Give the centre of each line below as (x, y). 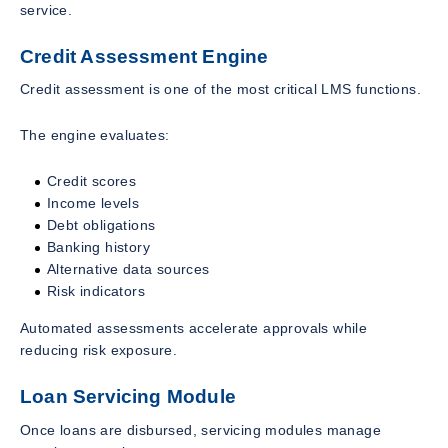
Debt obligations (101, 225)
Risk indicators (96, 291)
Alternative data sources (128, 269)
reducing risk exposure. (99, 350)
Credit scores (92, 181)
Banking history (98, 247)
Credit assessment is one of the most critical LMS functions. (220, 89)
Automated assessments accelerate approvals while (194, 328)
